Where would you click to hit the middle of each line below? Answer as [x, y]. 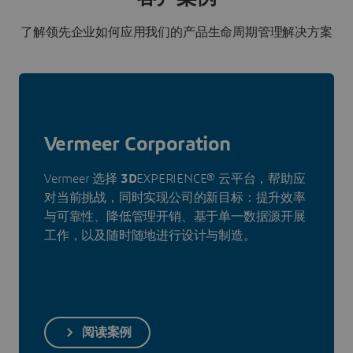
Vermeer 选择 [82, 179]
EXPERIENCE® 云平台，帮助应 [221, 179]
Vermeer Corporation [137, 145]
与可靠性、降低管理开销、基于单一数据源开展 [175, 217]
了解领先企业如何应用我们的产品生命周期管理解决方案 [176, 33]
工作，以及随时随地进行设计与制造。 [152, 236]
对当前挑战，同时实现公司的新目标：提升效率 [175, 198]
